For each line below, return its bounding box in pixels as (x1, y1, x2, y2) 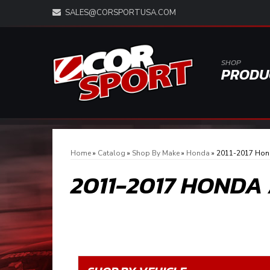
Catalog (98, 148, 125, 158)
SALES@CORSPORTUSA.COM (65, 7, 176, 18)
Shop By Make (132, 148, 180, 158)
